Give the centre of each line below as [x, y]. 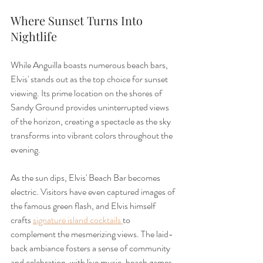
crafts [22, 220]
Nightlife [34, 36]
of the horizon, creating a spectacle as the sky [92, 122]
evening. [26, 150]
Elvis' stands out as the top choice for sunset [90, 79]
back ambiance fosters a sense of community [91, 248]
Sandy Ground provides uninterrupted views [91, 107]
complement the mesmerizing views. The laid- [92, 234]
